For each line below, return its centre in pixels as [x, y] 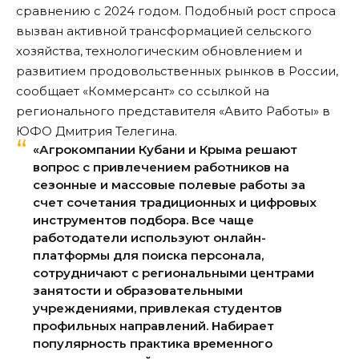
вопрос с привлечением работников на [161, 167]
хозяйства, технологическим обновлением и [159, 51]
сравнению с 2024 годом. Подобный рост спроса [176, 11]
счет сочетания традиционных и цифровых [175, 203]
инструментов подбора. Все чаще [143, 220]
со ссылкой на [224, 91]
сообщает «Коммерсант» [97, 91]
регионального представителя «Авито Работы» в [173, 111]
